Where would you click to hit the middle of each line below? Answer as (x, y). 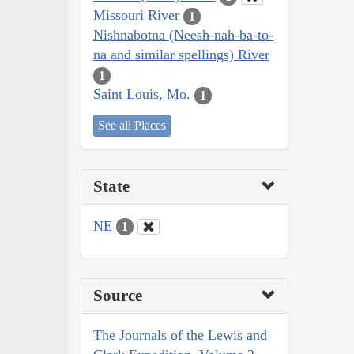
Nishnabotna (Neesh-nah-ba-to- (183, 35)
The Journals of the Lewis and (180, 335)
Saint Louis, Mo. (142, 94)
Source (118, 296)
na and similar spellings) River (181, 55)
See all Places (132, 125)
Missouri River (136, 15)
